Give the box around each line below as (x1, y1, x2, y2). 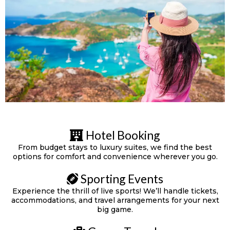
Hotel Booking (86, 127, 160, 142)
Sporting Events (81, 171, 163, 186)
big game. (97, 204, 133, 214)
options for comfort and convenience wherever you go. (12, 151, 218, 161)
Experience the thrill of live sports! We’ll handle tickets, (12, 186, 218, 196)
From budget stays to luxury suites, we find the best (18, 142, 212, 152)
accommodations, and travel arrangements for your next (11, 195, 219, 205)
